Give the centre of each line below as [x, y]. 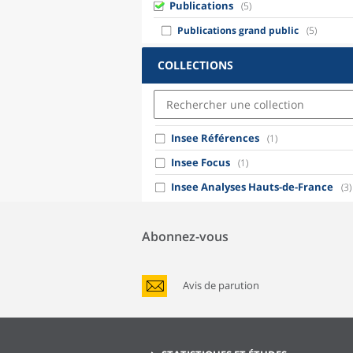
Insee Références [215, 138]
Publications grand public [238, 30]
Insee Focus [201, 162]
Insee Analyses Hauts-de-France [252, 187]
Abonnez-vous [185, 236]
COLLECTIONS [195, 65]
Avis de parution [221, 285]
